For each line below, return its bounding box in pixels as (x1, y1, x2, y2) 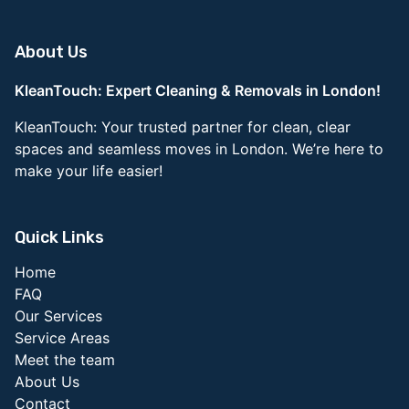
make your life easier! (15, 162, 163, 181)
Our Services (15, 307, 102, 326)
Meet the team (15, 351, 115, 370)
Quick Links (15, 227, 104, 248)
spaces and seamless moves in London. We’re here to (15, 140, 383, 159)
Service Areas (15, 329, 110, 348)
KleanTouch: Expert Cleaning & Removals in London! (15, 81, 381, 100)
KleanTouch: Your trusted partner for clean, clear (15, 118, 351, 137)
